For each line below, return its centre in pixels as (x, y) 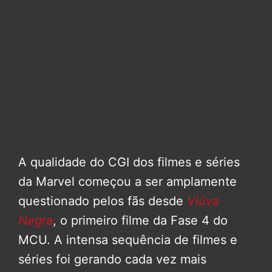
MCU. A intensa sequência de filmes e (128, 240)
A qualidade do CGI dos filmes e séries (129, 162)
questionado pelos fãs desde (103, 201)
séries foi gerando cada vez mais (112, 259)
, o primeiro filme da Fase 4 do (140, 220)
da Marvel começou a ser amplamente (127, 181)
